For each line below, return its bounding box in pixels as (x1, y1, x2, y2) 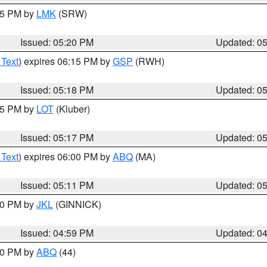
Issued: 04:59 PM (20, 226, 94, 240)
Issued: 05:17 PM (20, 131, 94, 144)
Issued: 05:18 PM (20, 83, 94, 97)
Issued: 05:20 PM (20, 35, 94, 49)
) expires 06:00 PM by (18, 150, 113, 163)
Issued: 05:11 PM (20, 178, 94, 192)
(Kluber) (54, 102, 90, 116)
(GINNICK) (53, 197, 101, 211)
